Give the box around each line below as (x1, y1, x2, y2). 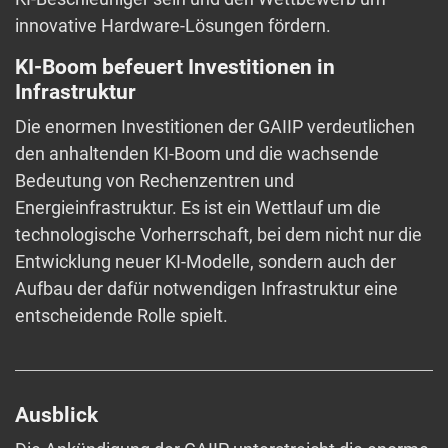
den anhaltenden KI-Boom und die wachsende (15, 143, 379, 165)
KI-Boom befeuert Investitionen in (15, 55, 335, 80)
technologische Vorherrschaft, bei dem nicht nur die (15, 224, 422, 246)
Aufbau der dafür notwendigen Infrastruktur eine (15, 278, 398, 300)
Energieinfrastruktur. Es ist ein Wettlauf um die (15, 197, 381, 219)
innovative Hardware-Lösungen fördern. (15, 15, 331, 37)
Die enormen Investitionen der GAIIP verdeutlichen (15, 116, 415, 138)
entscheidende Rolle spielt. (15, 305, 228, 327)
